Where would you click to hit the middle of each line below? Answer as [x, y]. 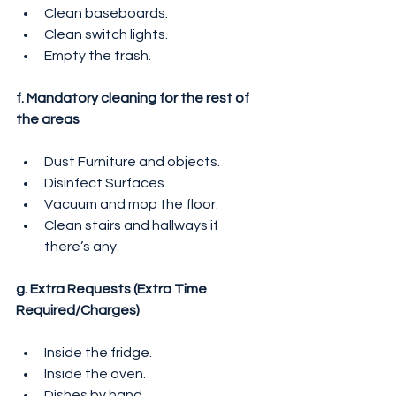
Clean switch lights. [106, 35]
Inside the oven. [95, 374]
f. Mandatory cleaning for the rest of [134, 99]
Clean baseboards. [106, 14]
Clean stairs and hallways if [133, 226]
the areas [48, 120]
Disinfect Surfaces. [106, 183]
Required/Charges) [78, 311]
